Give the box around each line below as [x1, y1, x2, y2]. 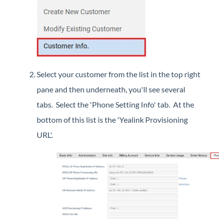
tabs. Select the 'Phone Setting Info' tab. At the [37, 99, 194, 109]
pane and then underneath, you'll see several [37, 84, 185, 94]
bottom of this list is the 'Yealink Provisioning [37, 114, 188, 124]
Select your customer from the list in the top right [37, 69, 200, 79]
